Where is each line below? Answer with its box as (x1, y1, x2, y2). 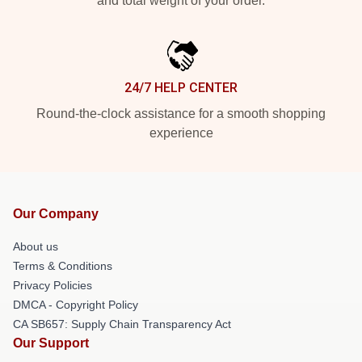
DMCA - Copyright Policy (13, 298, 138, 311)
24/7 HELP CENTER (124, 80, 238, 95)
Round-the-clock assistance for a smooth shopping (36, 107, 326, 120)
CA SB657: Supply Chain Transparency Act (13, 318, 231, 330)
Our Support (13, 336, 89, 350)
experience (149, 126, 213, 140)
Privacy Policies (13, 279, 92, 292)
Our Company (13, 207, 99, 221)
